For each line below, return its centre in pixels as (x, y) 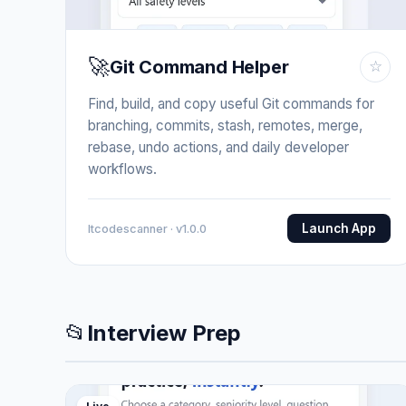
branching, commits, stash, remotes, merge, (225, 126)
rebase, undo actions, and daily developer (218, 147)
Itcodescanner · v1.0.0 (147, 228)
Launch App (339, 228)
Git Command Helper (199, 67)
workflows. (122, 169)
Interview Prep (164, 333)
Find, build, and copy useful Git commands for (231, 104)
